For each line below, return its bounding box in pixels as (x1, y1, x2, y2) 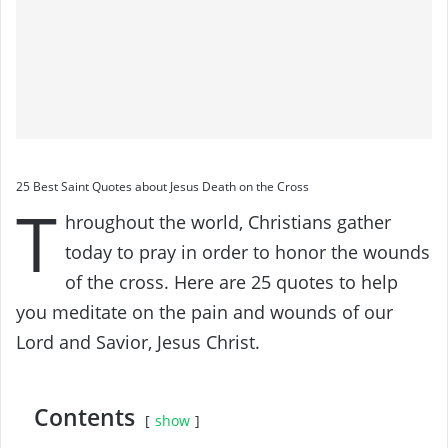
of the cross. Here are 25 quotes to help (65, 270, 398, 295)
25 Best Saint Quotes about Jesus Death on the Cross (16, 178, 309, 196)
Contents (34, 401, 135, 434)
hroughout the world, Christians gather (65, 210, 391, 235)
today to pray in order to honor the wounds (65, 240, 430, 265)
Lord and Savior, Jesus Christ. (16, 330, 260, 355)
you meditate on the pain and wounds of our (16, 300, 393, 325)
